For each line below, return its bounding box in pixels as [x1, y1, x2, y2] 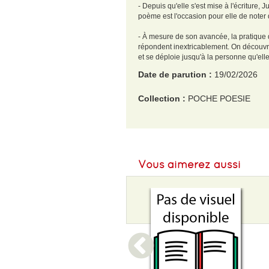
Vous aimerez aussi [138, 157, 241, 171]
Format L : [138, 165, 183, 175]
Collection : [138, 93, 188, 103]
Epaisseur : [138, 213, 187, 223]
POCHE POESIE [187, 93, 250, 103]
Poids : [138, 189, 169, 199]
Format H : [138, 141, 183, 151]
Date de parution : [138, 69, 214, 79]
